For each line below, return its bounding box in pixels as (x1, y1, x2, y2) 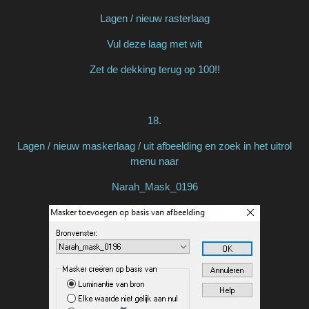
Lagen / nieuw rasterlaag (99, 12, 210, 24)
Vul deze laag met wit (107, 37, 202, 50)
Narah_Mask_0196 (111, 180, 198, 192)
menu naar (130, 154, 179, 167)
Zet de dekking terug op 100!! (89, 63, 220, 75)
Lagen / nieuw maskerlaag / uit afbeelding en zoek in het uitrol (17, 139, 292, 152)
